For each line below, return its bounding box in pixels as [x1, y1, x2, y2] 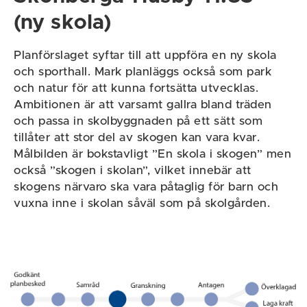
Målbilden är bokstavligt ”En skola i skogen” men [14, 148, 291, 160]
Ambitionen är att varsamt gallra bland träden [14, 99, 272, 110]
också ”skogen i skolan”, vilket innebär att [14, 164, 251, 176]
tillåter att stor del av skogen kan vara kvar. [14, 132, 260, 143]
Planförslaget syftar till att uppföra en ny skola [14, 49, 277, 61]
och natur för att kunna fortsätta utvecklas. [14, 82, 258, 94]
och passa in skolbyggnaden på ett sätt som [14, 115, 262, 127]
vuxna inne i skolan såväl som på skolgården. [14, 197, 270, 209]
